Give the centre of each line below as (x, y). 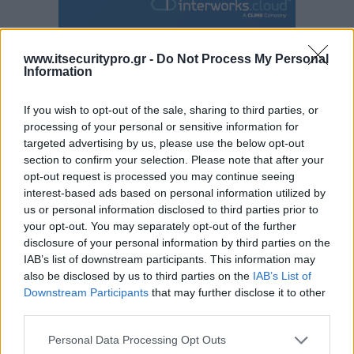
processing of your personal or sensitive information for (161, 126)
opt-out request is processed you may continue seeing (159, 176)
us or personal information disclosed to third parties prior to (171, 209)
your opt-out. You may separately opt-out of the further (160, 226)
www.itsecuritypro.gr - (90, 58)
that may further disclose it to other (237, 292)
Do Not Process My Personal (243, 58)
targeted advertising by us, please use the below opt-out (164, 143)
